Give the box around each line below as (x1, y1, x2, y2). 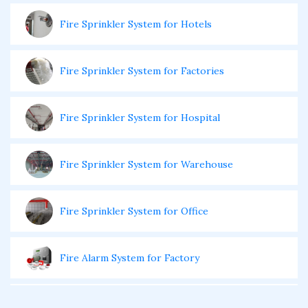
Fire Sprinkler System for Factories (60, 65, 224, 77)
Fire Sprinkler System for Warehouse (60, 158, 233, 170)
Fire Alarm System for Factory (60, 252, 199, 264)
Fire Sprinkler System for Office (60, 205, 208, 217)
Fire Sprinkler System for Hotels (60, 18, 212, 30)
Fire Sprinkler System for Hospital (60, 111, 220, 124)
